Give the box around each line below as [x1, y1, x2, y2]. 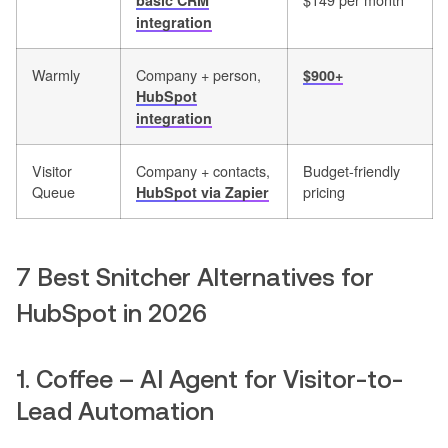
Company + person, [136, 64, 261, 86]
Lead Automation [16, 397, 214, 426]
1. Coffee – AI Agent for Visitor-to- [16, 365, 403, 394]
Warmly [32, 64, 80, 86]
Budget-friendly [303, 160, 400, 182]
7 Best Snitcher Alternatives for [16, 263, 374, 292]
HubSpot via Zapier [136, 182, 269, 203]
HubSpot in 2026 [16, 299, 207, 328]
